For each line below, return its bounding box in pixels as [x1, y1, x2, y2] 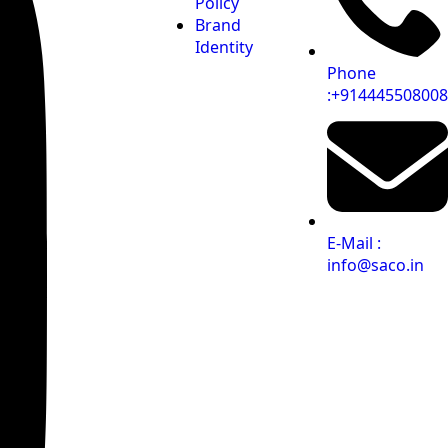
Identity [195, 35, 253, 58]
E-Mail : [327, 231, 381, 254]
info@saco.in [327, 253, 424, 276]
